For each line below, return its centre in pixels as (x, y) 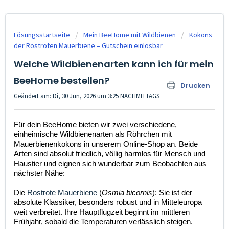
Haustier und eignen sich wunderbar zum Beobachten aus (110, 164)
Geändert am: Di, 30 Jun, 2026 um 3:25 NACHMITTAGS (87, 96)
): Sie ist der (172, 193)
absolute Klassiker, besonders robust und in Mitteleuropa (108, 203)
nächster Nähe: (39, 174)
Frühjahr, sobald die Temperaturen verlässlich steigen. (103, 222)
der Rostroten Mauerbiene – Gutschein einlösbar (88, 45)
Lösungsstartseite (43, 35)
